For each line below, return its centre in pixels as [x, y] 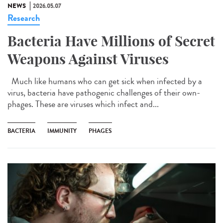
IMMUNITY [62, 131]
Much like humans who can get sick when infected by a [105, 81]
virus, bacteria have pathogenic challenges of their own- [104, 92]
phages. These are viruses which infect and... [83, 104]
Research [24, 18]
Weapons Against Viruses [88, 59]
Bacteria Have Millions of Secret [111, 41]
